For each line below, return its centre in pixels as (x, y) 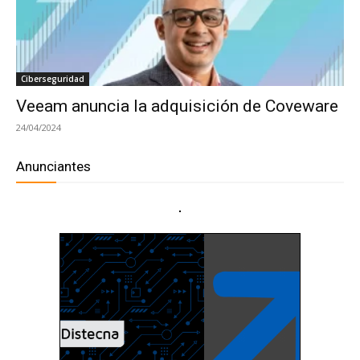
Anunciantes (53, 167)
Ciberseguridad (53, 79)
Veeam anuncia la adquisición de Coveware (177, 106)
